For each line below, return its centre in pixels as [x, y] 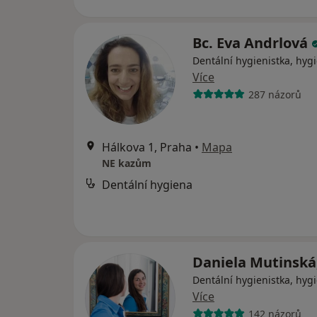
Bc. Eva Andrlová [252, 43]
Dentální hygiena [147, 185]
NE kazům [127, 163]
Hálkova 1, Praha [147, 147]
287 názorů [275, 94]
